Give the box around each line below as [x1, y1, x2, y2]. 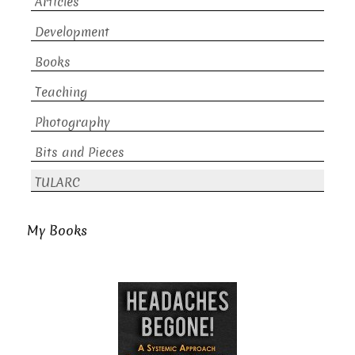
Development [35, 23, 109, 40]
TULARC [35, 174, 80, 191]
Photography [35, 113, 110, 131]
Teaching [35, 83, 87, 101]
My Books [27, 221, 87, 240]
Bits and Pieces [35, 143, 124, 161]
